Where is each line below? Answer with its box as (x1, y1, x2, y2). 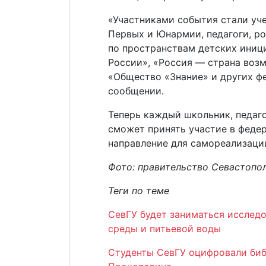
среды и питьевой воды (108, 223, 221, 235)
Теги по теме (108, 185, 169, 197)
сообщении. (108, 85, 164, 97)
